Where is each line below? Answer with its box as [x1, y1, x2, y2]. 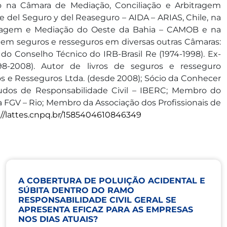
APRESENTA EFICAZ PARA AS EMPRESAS [18, 205, 193, 214]
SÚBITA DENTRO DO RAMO [18, 185, 134, 195]
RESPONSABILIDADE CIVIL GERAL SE [18, 195, 176, 205]
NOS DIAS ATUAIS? [18, 214, 98, 224]
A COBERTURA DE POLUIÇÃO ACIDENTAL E [18, 176, 205, 185]
